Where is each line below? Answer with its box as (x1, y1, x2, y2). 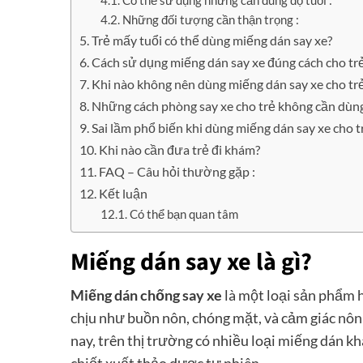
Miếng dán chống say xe (70, 285, 222, 304)
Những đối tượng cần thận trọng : (122, 12, 299, 27)
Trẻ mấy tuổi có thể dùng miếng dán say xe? (92, 32, 333, 48)
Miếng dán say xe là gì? (70, 244, 312, 280)
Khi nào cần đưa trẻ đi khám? (99, 141, 261, 157)
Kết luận (99, 185, 148, 201)
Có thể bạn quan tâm (129, 207, 238, 221)
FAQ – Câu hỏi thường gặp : (99, 163, 256, 179)
